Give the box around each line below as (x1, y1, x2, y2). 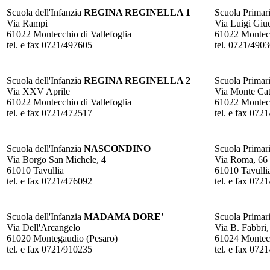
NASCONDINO (84, 143, 151, 154)
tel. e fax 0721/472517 (7, 108, 92, 119)
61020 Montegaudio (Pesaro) (7, 233, 118, 244)
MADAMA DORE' (84, 212, 163, 222)
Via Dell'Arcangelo (7, 222, 80, 233)
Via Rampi (7, 18, 48, 29)
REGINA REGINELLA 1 (84, 7, 190, 18)
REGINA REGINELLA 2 (84, 75, 190, 86)
